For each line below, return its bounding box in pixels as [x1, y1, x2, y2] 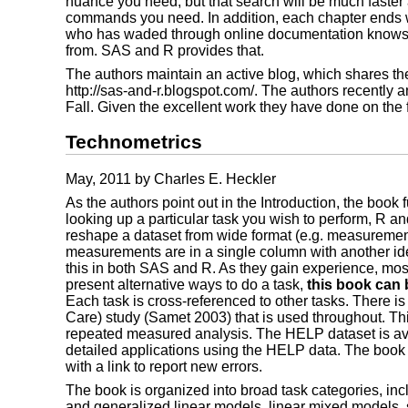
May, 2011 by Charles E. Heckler [66, 170, 276, 187]
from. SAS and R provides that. [66, 42, 264, 58]
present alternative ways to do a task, [66, 276, 307, 292]
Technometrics [66, 131, 202, 154]
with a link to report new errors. [66, 358, 262, 374]
